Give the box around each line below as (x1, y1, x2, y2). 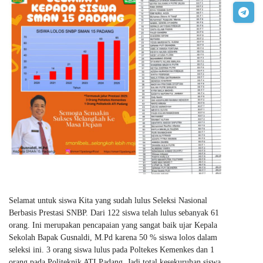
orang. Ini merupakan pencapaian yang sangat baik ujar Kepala (9, 221, 217, 230)
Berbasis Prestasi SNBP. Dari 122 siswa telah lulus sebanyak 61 (9, 208, 219, 217)
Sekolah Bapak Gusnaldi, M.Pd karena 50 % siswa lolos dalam (9, 233, 217, 242)
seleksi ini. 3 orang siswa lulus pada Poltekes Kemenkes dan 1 (9, 245, 214, 254)
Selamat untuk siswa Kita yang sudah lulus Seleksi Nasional (9, 196, 207, 205)
